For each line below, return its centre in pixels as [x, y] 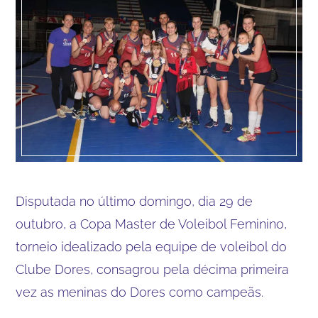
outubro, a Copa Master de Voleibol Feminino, [152, 224]
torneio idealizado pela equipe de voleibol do [152, 247]
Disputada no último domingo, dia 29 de [135, 202]
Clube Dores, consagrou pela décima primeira [153, 270]
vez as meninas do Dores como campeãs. [140, 292]
